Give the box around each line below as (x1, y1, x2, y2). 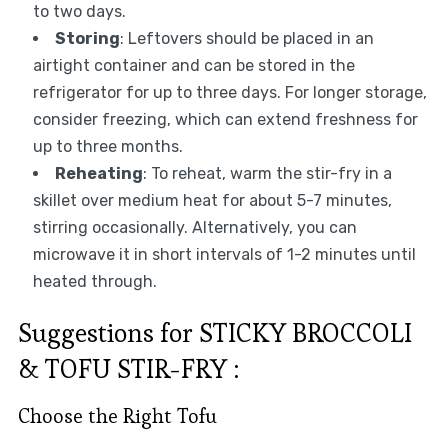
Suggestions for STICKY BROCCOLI (17, 316, 412, 351)
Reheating (54, 164, 143, 184)
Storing (54, 29, 120, 49)
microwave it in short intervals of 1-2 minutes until (32, 245, 416, 265)
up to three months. (32, 137, 183, 157)
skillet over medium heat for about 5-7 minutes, (32, 191, 392, 211)
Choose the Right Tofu (17, 403, 217, 430)
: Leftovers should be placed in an (119, 29, 374, 49)
